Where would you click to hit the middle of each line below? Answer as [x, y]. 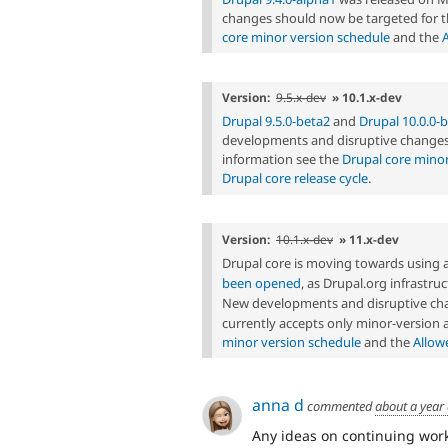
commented [339, 406]
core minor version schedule [306, 36]
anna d [278, 405]
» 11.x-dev [369, 238]
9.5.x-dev [301, 97]
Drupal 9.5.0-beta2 [276, 121]
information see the [282, 159]
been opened [261, 282]
